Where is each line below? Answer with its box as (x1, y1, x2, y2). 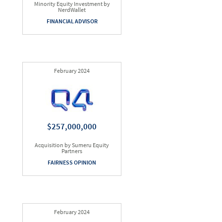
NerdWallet (58, 6, 86, 13)
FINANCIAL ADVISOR (46, 17, 98, 25)
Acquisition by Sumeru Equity (35, 141, 109, 149)
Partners (61, 147, 82, 155)
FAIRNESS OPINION (48, 159, 96, 166)
